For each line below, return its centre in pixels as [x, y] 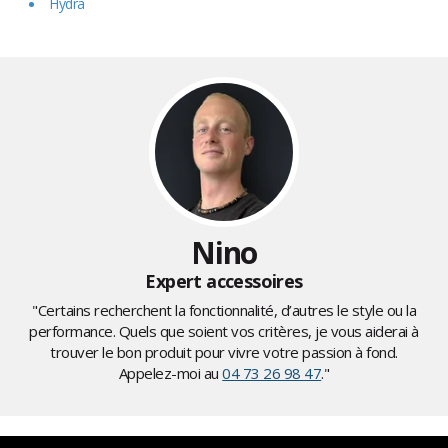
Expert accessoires [224, 281]
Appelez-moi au [170, 373]
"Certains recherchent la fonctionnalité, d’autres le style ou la [224, 310]
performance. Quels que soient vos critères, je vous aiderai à [224, 331]
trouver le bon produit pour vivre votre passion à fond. [224, 352]
